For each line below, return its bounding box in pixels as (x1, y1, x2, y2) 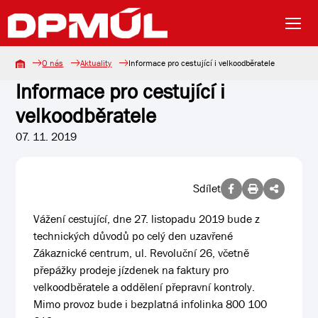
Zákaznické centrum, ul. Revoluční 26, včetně (33, 246, 250, 261)
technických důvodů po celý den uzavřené (33, 229, 234, 243)
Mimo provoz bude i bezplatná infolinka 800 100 (33, 297, 268, 312)
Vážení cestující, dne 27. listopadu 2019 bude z (33, 212, 261, 226)
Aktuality (80, 57, 112, 69)
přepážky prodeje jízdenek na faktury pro (33, 263, 229, 278)
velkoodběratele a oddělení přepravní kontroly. (33, 280, 256, 295)
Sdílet (192, 181, 221, 196)
